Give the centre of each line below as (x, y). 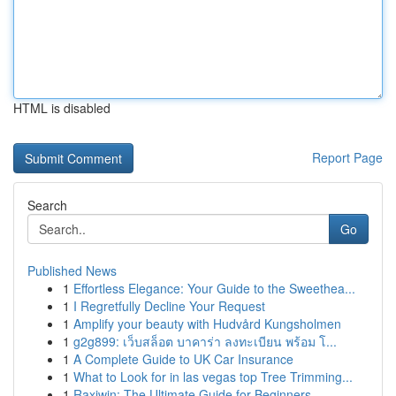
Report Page (347, 157)
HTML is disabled (62, 108)
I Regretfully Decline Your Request (169, 306)
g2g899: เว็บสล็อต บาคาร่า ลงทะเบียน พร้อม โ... (205, 341)
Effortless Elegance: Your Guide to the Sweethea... (214, 288)
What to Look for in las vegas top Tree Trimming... (213, 377)
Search (47, 205)
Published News (72, 270)
